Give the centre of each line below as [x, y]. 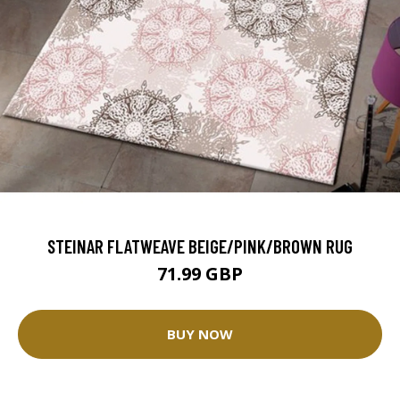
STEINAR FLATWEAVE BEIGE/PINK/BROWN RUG [200, 246]
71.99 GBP [200, 273]
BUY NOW [200, 334]
